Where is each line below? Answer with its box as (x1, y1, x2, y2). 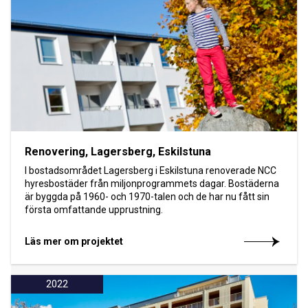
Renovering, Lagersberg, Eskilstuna (25, 144, 211, 158)
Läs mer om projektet (25, 235, 123, 247)
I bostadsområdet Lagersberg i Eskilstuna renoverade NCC (25, 164, 276, 176)
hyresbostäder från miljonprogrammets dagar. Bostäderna (25, 177, 279, 189)
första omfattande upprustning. (25, 203, 163, 215)
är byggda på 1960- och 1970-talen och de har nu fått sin (25, 190, 269, 202)
